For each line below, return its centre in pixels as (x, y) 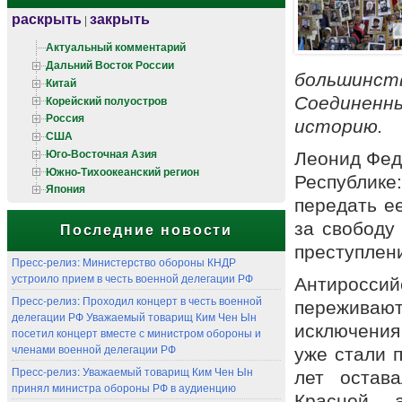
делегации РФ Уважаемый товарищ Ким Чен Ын (134, 317)
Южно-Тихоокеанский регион (122, 171)
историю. (339, 126)
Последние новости (146, 231)
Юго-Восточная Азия (101, 153)
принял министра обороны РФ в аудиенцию (124, 388)
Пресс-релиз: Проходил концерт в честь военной (137, 301)
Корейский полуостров (106, 100)
